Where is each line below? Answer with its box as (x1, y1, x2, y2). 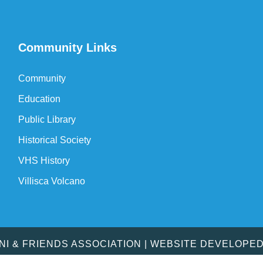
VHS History (18, 156, 70, 166)
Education (18, 94, 60, 104)
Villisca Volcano (18, 176, 85, 186)
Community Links (18, 41, 117, 54)
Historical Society (18, 135, 91, 145)
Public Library (18, 114, 76, 124)
